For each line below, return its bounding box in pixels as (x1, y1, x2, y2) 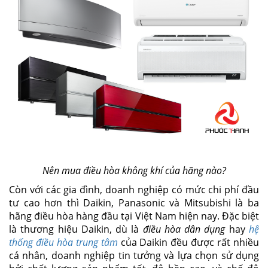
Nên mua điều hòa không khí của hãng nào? (42, 163, 226, 177)
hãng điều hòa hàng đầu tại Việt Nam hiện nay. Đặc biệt (9, 209, 259, 223)
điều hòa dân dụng (142, 222, 226, 236)
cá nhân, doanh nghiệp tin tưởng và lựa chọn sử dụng (9, 248, 259, 262)
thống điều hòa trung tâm (9, 235, 118, 249)
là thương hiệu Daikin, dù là (9, 222, 143, 236)
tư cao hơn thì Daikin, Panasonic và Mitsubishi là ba (9, 196, 259, 209)
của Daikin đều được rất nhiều (117, 235, 260, 249)
